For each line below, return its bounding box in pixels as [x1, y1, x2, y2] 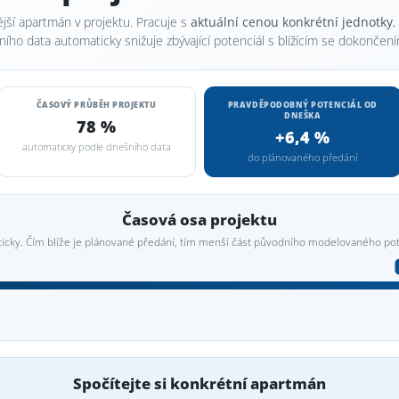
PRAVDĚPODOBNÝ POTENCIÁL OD [227, 99, 378, 110]
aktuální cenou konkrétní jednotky [191, 14, 393, 30]
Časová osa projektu [122, 209, 277, 230]
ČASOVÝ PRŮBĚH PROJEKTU [36, 99, 157, 110]
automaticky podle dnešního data [21, 141, 171, 153]
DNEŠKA [284, 110, 322, 121]
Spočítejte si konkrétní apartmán [73, 373, 326, 394]
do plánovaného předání [248, 151, 358, 164]
